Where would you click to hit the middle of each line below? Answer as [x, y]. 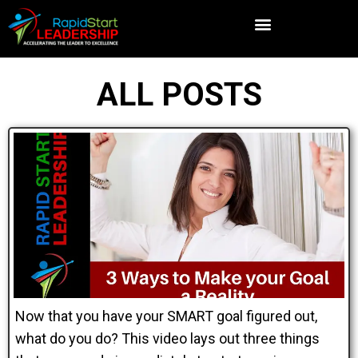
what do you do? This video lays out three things [167, 338]
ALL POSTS [179, 95]
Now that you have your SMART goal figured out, [166, 316]
